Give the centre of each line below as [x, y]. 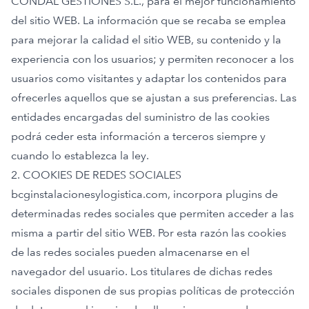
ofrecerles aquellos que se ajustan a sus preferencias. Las [154, 98]
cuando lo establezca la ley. [80, 156]
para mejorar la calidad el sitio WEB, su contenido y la [146, 40]
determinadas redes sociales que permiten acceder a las [152, 213]
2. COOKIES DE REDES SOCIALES [96, 175]
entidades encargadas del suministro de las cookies [140, 117]
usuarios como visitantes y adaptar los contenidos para [149, 78]
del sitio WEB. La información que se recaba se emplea [149, 20]
